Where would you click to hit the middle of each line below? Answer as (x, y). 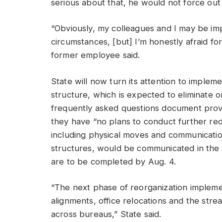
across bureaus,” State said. (108, 214)
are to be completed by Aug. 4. (115, 161)
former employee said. (97, 55)
